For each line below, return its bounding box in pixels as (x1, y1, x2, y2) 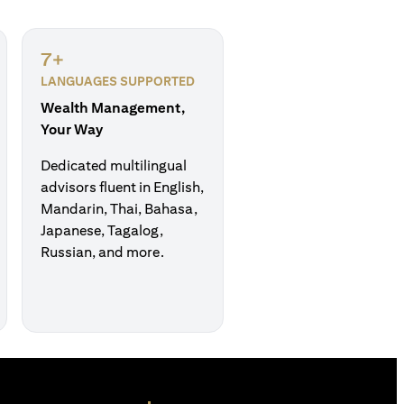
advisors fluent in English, (41, 179, 204, 196)
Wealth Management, (41, 99, 185, 116)
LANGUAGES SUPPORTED (41, 74, 195, 88)
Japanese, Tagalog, (41, 222, 163, 239)
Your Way (41, 121, 103, 138)
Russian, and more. (41, 243, 164, 261)
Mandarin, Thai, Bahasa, (41, 200, 197, 217)
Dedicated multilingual (41, 157, 187, 174)
